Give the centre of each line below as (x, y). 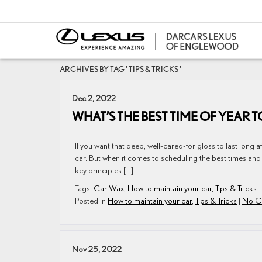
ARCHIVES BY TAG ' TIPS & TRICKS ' (120, 69)
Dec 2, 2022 (94, 98)
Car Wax (109, 188)
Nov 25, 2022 (97, 249)
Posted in (91, 200)
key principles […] (104, 170)
